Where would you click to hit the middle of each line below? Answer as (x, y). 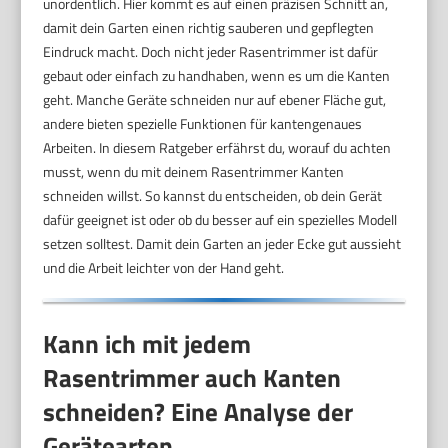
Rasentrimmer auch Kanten (192, 377)
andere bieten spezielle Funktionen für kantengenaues (203, 123)
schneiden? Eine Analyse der (198, 411)
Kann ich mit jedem (147, 343)
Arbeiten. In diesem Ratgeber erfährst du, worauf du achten (217, 147)
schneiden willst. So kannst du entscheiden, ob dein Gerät (213, 195)
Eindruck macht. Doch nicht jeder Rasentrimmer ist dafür (211, 51)
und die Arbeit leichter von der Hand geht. (164, 267)
